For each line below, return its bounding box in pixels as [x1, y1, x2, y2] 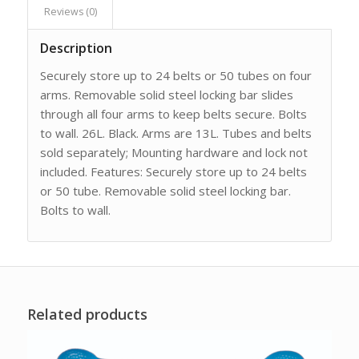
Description [39, 38, 112, 57]
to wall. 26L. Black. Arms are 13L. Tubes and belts [39, 124, 312, 141]
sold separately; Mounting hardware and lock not [39, 143, 308, 160]
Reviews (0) [43, 4, 97, 18]
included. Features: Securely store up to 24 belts [39, 163, 307, 179]
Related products [26, 305, 147, 325]
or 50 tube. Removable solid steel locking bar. [39, 182, 291, 199]
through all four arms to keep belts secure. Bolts [39, 105, 307, 122]
